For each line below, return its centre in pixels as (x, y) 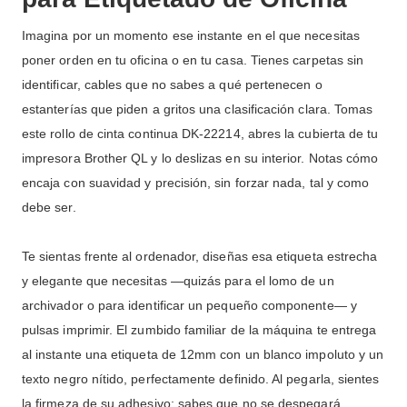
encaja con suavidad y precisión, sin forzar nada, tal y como (196, 183)
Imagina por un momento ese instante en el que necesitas (191, 36)
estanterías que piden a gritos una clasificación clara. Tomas (198, 109)
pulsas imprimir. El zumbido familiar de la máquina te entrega (199, 330)
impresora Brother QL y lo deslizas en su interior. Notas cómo (200, 159)
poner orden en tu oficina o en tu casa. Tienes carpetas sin (193, 60)
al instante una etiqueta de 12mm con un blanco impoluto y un (203, 355)
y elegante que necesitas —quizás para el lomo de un (178, 281)
